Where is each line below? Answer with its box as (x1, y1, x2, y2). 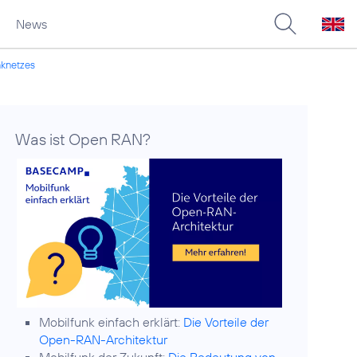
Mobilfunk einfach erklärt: (39, 314, 184, 331)
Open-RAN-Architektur (39, 331, 168, 348)
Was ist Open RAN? (15, 129, 151, 149)
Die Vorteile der (183, 314, 269, 331)
